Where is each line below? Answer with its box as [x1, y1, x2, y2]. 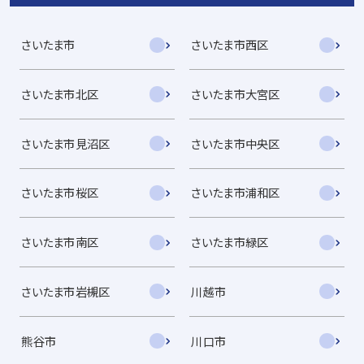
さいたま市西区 [191, 36, 269, 54]
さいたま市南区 [21, 233, 99, 251]
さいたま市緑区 [191, 233, 269, 251]
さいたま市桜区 [21, 184, 99, 201]
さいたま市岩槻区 [21, 282, 110, 300]
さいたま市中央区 [191, 134, 280, 152]
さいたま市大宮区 [191, 85, 280, 102]
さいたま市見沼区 [21, 134, 110, 152]
